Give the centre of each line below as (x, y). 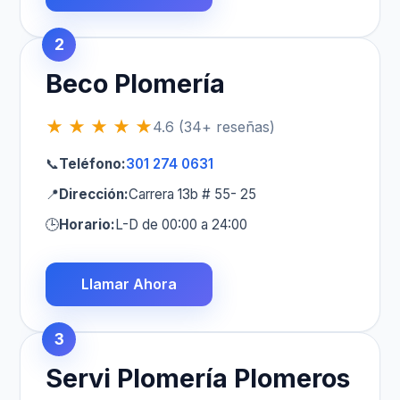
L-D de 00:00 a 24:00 (182, 225)
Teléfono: (93, 164)
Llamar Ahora (129, 284)
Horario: (87, 225)
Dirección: (94, 195)
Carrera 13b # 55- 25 (193, 195)
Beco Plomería (136, 84)
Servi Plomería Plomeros (198, 379)
